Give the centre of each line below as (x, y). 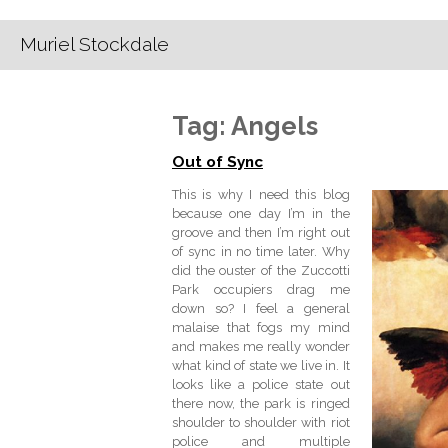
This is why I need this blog (261, 195)
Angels (274, 126)
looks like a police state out (261, 385)
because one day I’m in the (261, 214)
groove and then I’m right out (261, 233)
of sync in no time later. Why (261, 252)
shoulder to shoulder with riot (261, 423)
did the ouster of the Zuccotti (261, 271)
